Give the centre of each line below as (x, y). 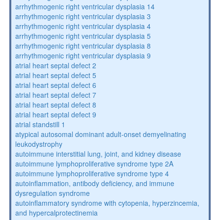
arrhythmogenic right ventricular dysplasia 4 (83, 26)
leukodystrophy (39, 144)
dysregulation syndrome (52, 193)
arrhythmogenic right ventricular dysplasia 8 (83, 46)
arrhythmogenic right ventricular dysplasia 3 (83, 16)
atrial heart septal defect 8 (55, 105)
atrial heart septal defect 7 (55, 95)
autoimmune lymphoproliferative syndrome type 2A (94, 164)
